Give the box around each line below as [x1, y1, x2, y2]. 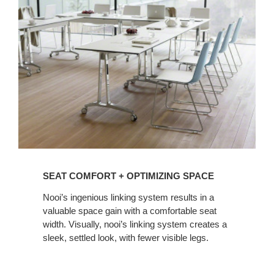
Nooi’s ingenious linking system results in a [43, 192, 214, 203]
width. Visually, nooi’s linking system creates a [43, 219, 227, 230]
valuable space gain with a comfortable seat [43, 206, 217, 217]
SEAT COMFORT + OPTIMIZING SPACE [43, 171, 214, 182]
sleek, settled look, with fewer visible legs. [43, 232, 209, 243]
